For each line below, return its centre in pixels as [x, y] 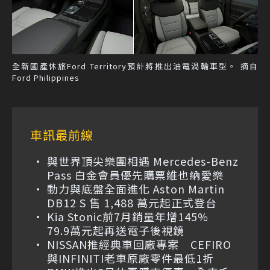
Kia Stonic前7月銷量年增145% [133, 217]
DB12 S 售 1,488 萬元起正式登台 [132, 203]
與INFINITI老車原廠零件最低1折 [130, 258]
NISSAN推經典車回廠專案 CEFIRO [139, 244]
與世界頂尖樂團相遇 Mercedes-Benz [143, 161]
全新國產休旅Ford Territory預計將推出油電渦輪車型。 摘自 [135, 66]
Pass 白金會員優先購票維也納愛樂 [135, 175]
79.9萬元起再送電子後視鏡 [116, 231]
